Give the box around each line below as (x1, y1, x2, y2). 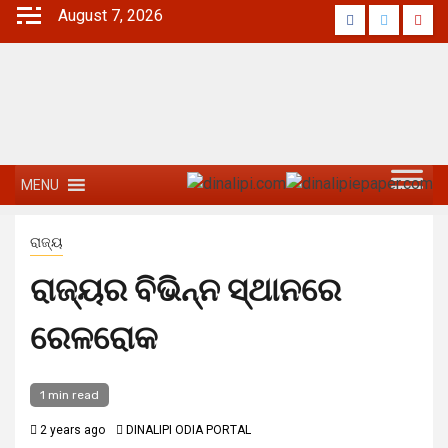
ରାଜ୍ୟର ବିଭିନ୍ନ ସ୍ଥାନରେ (30, 271, 341, 309)
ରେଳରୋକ (30, 319, 158, 357)
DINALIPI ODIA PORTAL (126, 423, 251, 437)
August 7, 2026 (58, 6, 163, 25)
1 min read (40, 388, 99, 402)
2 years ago (37, 423, 105, 437)
